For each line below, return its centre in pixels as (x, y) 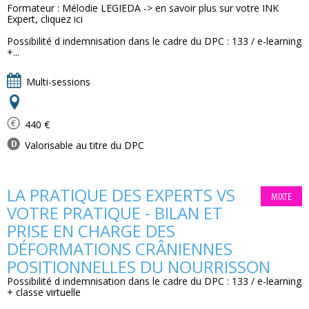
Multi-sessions (57, 82)
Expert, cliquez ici (45, 19)
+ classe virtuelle (44, 292)
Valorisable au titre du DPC (83, 145)
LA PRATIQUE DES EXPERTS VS (121, 195)
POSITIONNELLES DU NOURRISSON (139, 267)
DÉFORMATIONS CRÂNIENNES (120, 249)
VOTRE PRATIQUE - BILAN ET (115, 213)
